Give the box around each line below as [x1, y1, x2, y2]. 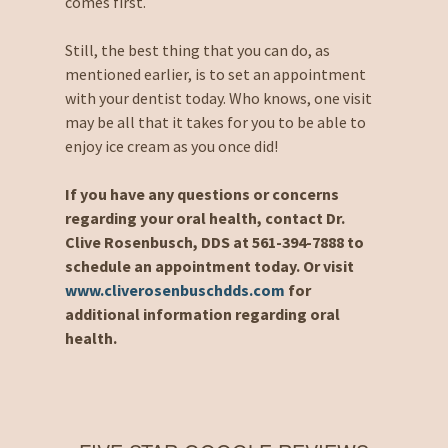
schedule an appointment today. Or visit [64, 255, 354, 276]
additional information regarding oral [64, 303, 340, 324]
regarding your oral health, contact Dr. [64, 207, 345, 228]
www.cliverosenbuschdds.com [64, 279, 285, 300]
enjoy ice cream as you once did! [64, 135, 278, 156]
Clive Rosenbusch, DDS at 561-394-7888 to [64, 231, 364, 252]
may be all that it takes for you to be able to [64, 111, 366, 132]
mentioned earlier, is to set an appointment [64, 63, 366, 84]
